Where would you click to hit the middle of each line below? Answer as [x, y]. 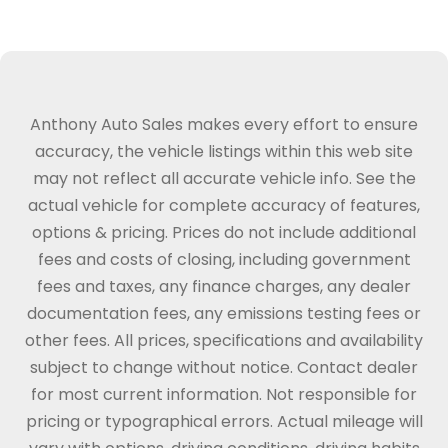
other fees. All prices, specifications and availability [224, 340]
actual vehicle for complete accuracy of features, [224, 205]
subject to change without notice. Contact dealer [224, 367]
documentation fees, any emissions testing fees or [224, 313]
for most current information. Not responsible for [224, 394]
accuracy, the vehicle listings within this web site [224, 151]
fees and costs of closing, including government [224, 259]
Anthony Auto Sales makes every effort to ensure [224, 124]
